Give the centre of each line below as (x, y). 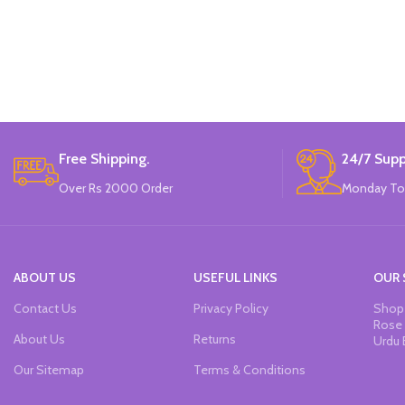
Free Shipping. (104, 158)
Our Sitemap (49, 369)
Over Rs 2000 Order (116, 188)
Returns (214, 339)
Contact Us (45, 308)
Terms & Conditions (249, 369)
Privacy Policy (231, 308)
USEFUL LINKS (235, 277)
